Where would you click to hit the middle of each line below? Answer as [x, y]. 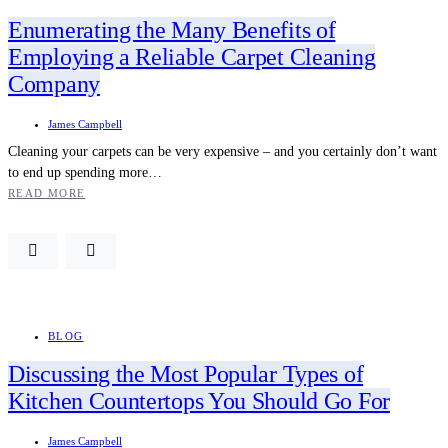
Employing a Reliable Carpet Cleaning [192, 56]
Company [54, 83]
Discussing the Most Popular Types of [186, 374]
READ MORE [47, 192]
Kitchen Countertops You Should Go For [199, 401]
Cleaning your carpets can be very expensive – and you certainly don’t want [222, 151]
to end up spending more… [85, 172]
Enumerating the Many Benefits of [172, 29]
